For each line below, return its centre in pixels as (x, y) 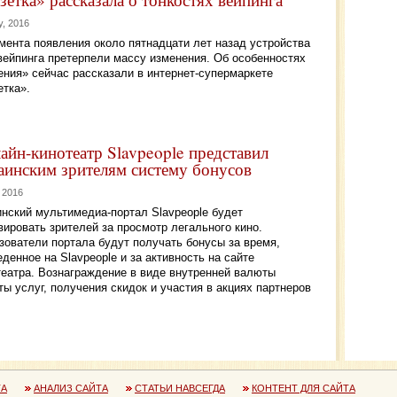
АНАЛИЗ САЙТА (71, 389)
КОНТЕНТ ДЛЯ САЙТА (304, 389)
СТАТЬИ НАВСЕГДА (180, 389)
